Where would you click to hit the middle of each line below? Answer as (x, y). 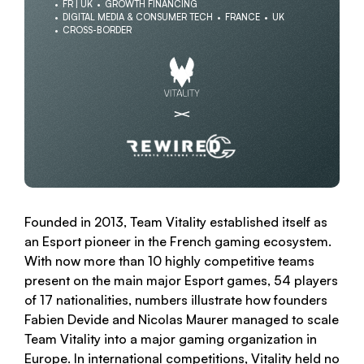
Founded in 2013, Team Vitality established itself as (176, 222)
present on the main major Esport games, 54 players (181, 280)
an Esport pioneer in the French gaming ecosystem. (178, 241)
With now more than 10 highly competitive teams (169, 261)
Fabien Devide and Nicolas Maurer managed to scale (182, 319)
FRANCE (243, 17)
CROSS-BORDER (97, 30)
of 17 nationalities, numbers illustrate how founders (176, 300)
